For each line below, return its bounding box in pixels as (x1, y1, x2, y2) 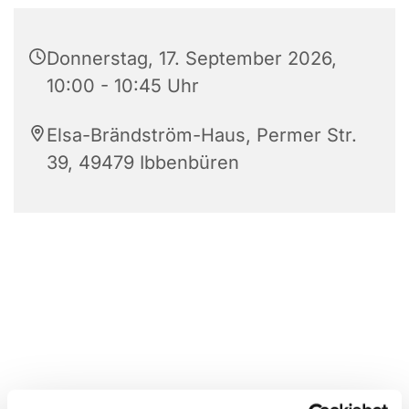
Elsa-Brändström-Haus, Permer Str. (47, 123, 357, 146)
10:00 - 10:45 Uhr (47, 74, 199, 97)
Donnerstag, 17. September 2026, (47, 47, 337, 69)
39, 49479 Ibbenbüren (47, 151, 239, 173)
